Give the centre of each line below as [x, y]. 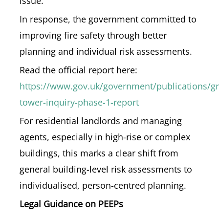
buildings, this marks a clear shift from [99, 153]
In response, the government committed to [108, 19]
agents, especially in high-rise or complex [105, 137]
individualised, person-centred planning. [103, 185]
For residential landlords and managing [101, 121]
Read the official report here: [78, 70]
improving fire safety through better [93, 35]
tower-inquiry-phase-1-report [79, 102]
